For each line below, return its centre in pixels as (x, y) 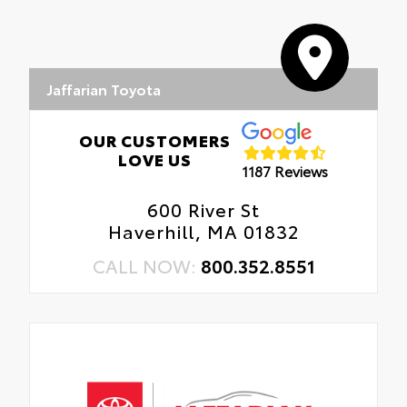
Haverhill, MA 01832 (203, 231)
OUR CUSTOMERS (154, 139)
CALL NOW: (146, 265)
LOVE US (154, 159)
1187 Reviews (285, 170)
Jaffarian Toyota (104, 88)
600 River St (203, 209)
